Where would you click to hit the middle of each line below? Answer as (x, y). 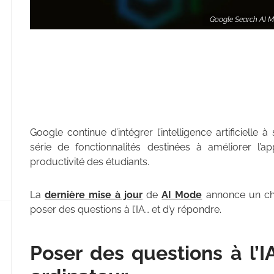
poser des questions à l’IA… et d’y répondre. (126, 209)
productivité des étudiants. (90, 161)
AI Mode (182, 194)
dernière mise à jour (94, 194)
